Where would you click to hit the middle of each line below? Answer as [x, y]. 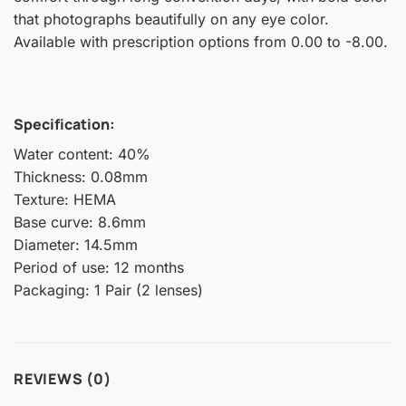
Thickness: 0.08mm [81, 177]
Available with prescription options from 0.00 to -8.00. [201, 41]
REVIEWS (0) [63, 379]
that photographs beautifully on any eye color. [171, 19]
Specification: [64, 125]
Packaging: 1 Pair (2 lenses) [108, 290]
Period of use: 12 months [99, 268]
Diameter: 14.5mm [76, 245]
